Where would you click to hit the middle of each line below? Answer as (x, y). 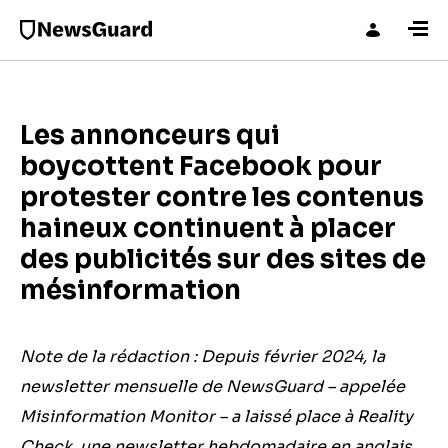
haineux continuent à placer (208, 228)
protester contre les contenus (222, 197)
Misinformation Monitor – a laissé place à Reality (216, 416)
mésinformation (130, 290)
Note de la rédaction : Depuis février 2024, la (202, 356)
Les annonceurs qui (150, 135)
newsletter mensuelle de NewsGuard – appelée (212, 386)
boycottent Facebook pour (201, 166)
